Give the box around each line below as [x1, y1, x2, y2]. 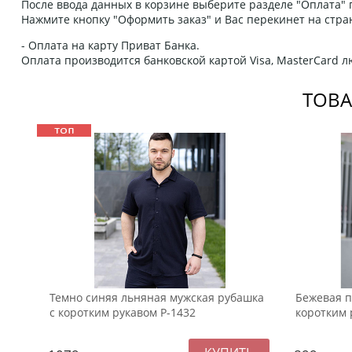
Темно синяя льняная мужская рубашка [49, 290, 264, 306]
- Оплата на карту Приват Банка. [21, 38, 200, 53]
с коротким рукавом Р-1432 [49, 305, 196, 321]
